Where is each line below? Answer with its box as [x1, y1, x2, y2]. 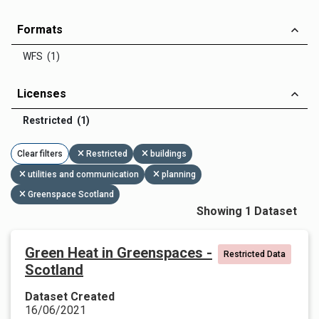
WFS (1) [23, 51, 60, 62]
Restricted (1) [23, 115, 90, 126]
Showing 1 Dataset [197, 204, 297, 218]
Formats [17, 23, 63, 36]
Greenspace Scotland [28, 189, 114, 199]
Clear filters [17, 149, 63, 159]
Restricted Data [224, 249, 286, 259]
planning [162, 169, 196, 179]
